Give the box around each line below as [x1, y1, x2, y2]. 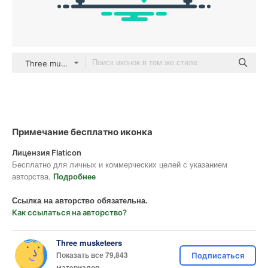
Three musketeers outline [25, 59, 122, 68]
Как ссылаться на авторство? [12, 208, 127, 217]
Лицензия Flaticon [12, 148, 81, 157]
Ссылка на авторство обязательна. [12, 194, 148, 206]
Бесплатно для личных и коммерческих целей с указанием [12, 159, 227, 170]
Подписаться [191, 251, 244, 260]
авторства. [12, 170, 53, 182]
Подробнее [53, 170, 96, 182]
